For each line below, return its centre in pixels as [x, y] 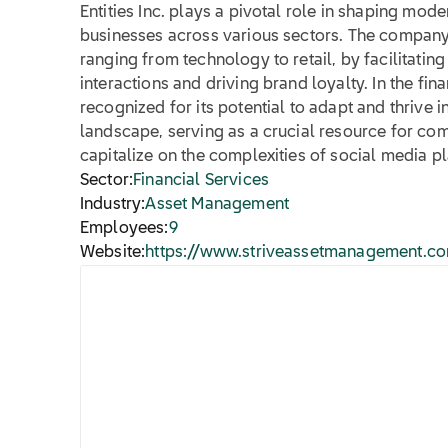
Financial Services [201, 181]
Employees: [124, 229]
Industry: [113, 205]
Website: [113, 253]
